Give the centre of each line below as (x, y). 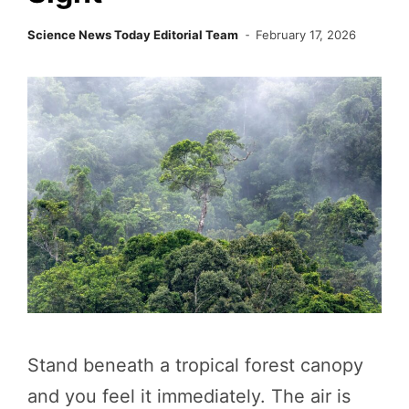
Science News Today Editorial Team (133, 35)
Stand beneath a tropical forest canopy (195, 365)
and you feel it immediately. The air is (189, 396)
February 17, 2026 (306, 35)
